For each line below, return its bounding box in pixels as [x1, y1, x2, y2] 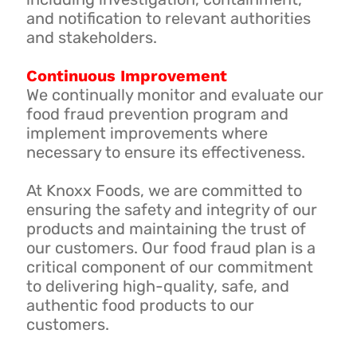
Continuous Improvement [25, 65, 227, 85]
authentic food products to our [25, 295, 254, 315]
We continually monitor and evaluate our [25, 84, 324, 104]
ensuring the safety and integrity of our [25, 199, 317, 219]
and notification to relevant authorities [25, 8, 311, 28]
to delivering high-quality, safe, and [25, 276, 289, 296]
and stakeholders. [25, 27, 157, 47]
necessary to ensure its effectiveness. [25, 142, 305, 162]
